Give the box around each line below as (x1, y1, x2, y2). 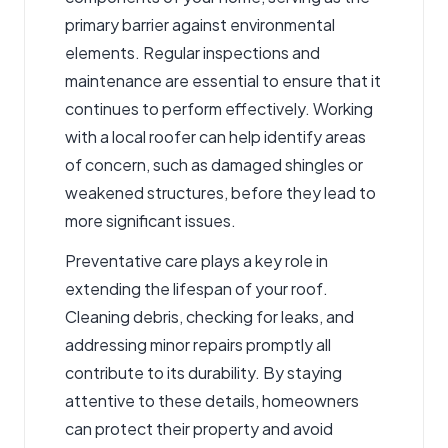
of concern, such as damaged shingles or (65, 154, 363, 176)
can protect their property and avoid (65, 418, 333, 440)
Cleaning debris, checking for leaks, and (65, 306, 354, 328)
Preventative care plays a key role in (65, 250, 328, 272)
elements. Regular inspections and (65, 42, 320, 64)
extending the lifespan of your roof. (65, 278, 328, 300)
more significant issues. (65, 210, 236, 232)
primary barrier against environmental (65, 14, 335, 36)
